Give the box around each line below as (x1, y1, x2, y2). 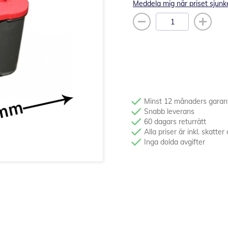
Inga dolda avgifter (144, 137, 206, 147)
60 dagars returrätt (144, 117, 207, 126)
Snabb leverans (144, 107, 195, 116)
